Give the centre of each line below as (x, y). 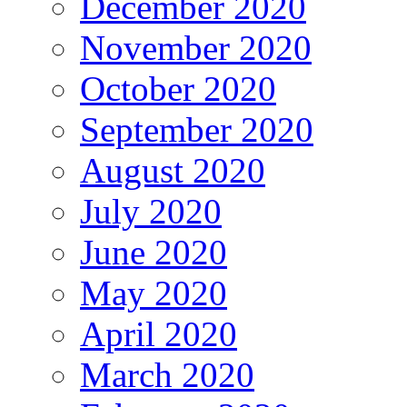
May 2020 (154, 293)
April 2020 (159, 334)
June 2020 (154, 253)
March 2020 (167, 375)
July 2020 (151, 212)
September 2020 (197, 130)
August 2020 (173, 171)
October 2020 (178, 89)
